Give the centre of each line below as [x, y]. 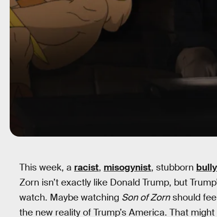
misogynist [127, 167]
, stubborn [174, 167]
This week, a [47, 167]
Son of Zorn [146, 197]
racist [86, 167]
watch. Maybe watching [70, 197]
